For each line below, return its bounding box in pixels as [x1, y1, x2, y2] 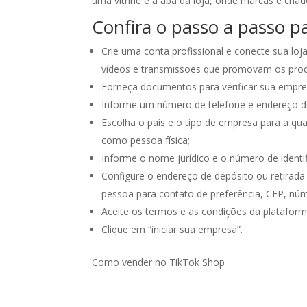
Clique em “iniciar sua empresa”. [101, 223, 243, 236]
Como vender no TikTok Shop [92, 256, 225, 269]
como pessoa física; [101, 134, 191, 147]
